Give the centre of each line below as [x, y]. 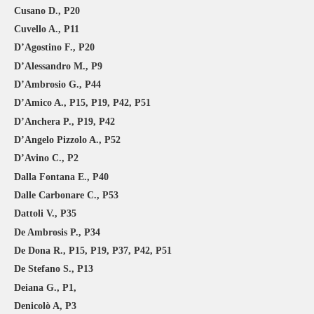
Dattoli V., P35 [45, 214]
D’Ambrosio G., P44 [57, 85]
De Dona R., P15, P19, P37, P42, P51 [93, 251]
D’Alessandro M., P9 [58, 66]
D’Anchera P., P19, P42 [64, 121]
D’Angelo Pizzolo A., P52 [67, 140]
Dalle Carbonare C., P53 [66, 196]
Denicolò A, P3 [45, 306]
